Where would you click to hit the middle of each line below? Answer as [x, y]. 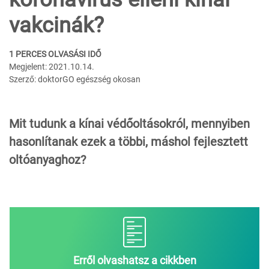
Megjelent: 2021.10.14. [52, 67]
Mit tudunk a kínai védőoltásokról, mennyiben [129, 124]
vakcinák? [56, 26]
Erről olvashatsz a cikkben [134, 261]
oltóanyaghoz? [47, 160]
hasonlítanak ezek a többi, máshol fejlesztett [128, 142]
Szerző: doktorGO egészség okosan [75, 80]
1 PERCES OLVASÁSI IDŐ [55, 54]
